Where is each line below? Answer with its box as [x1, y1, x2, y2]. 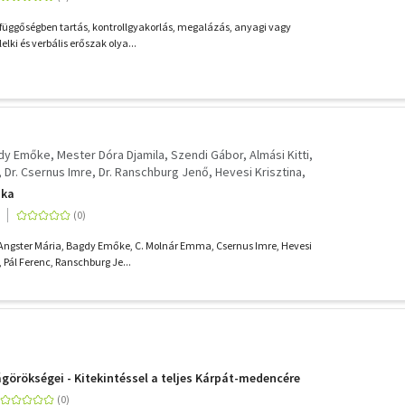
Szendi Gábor [171, 146, 243, 163]
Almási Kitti [250, 146, 309, 163]
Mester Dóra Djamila [57, 146, 165, 163]
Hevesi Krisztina [215, 164, 302, 180]
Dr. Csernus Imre [5, 164, 92, 180]
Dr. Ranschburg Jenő [99, 164, 209, 180]
